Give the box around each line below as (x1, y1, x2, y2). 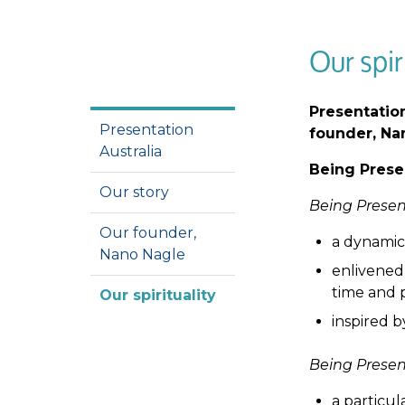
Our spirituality (99, 287, 221, 304)
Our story (99, 184, 173, 201)
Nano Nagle (99, 246, 185, 263)
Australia (99, 143, 165, 160)
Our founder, (99, 224, 196, 241)
